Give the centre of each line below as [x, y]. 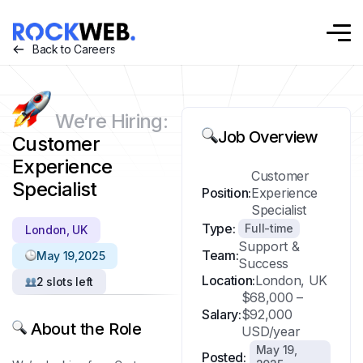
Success [264, 263]
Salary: [222, 314]
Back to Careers [74, 49]
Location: [229, 280]
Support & [269, 246]
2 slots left [65, 282]
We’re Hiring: [112, 121]
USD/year [271, 331]
